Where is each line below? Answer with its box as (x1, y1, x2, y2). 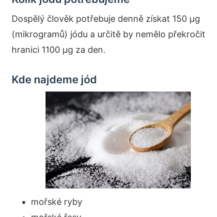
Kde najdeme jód (12, 73, 97, 86)
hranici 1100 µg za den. (12, 44, 106, 55)
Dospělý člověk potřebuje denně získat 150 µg (12, 13, 200, 24)
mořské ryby (31, 196, 82, 207)
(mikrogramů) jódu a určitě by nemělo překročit (12, 29, 205, 39)
